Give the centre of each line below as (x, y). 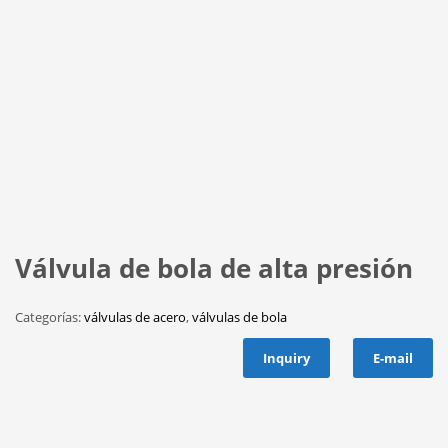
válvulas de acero (135, 316)
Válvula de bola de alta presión (214, 267)
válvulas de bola (239, 316)
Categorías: (49, 316)
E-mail (393, 357)
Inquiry (286, 357)
